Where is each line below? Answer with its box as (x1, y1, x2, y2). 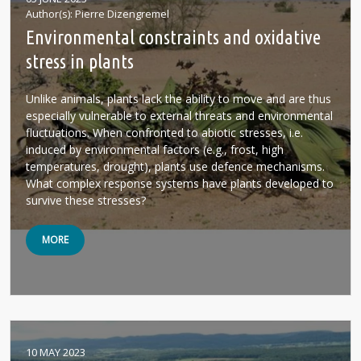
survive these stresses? (26, 193, 146, 208)
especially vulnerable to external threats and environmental (26, 108, 333, 123)
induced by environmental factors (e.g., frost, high (26, 142, 284, 157)
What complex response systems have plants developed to (26, 176, 334, 191)
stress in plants (26, 51, 134, 73)
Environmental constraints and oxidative (26, 27, 321, 48)
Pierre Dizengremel (75, 6, 169, 21)
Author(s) (26, 6, 70, 21)
